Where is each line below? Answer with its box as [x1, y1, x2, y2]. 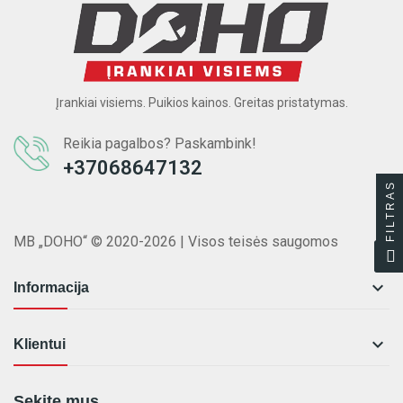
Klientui [13, 336, 66, 353]
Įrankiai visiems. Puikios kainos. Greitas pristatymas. [55, 95, 348, 111]
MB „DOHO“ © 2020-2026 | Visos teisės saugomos [13, 233, 338, 251]
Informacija [13, 280, 89, 296]
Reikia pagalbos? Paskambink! [63, 135, 256, 153]
